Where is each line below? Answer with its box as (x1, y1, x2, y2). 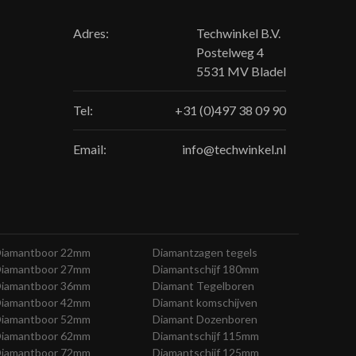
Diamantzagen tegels (153, 245, 257, 259)
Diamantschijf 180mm (153, 261, 259, 276)
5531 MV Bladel (196, 63, 286, 79)
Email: (73, 141, 106, 157)
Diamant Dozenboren (153, 311, 257, 326)
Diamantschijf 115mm (153, 328, 259, 342)
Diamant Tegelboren (153, 278, 254, 292)
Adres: (73, 25, 109, 41)
